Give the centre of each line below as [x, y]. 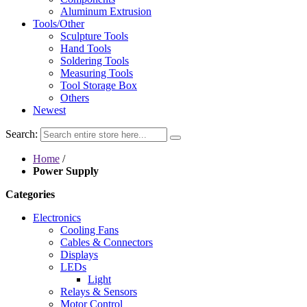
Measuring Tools [97, 73]
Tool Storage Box [99, 85]
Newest [49, 110]
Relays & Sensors [99, 292]
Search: [22, 134]
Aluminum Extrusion [106, 11]
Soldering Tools [95, 61]
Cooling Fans [89, 230]
